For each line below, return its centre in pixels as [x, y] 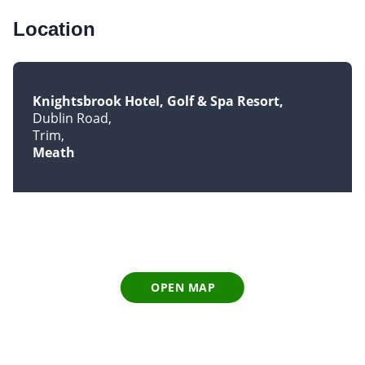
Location [54, 29]
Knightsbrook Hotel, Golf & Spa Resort [156, 101]
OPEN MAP [183, 288]
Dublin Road [70, 118]
